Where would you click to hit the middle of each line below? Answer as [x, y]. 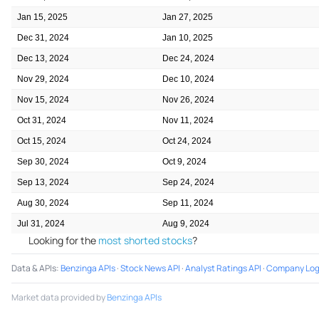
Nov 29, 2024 [43, 79]
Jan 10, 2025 [188, 38]
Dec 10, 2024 [188, 79]
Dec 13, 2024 [43, 59]
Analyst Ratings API [223, 268]
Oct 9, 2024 [184, 162]
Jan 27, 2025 [188, 17]
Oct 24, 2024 [187, 141]
